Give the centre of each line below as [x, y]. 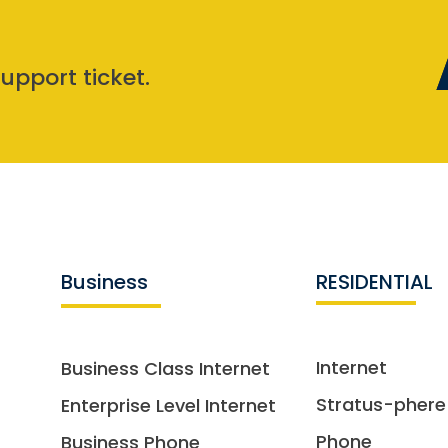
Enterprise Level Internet [168, 405]
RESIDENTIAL [374, 281]
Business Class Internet [165, 368]
